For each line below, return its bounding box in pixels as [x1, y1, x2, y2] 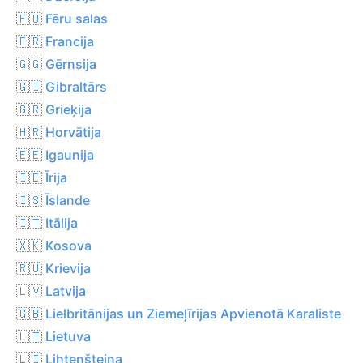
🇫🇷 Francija [16, 32, 94, 49]
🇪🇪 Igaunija [16, 146, 94, 163]
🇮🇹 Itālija [16, 214, 78, 231]
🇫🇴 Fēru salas [16, 10, 108, 27]
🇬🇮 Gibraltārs [16, 78, 107, 95]
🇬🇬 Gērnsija [16, 55, 96, 72]
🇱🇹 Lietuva [16, 327, 91, 344]
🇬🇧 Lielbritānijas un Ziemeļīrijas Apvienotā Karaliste [16, 305, 341, 322]
